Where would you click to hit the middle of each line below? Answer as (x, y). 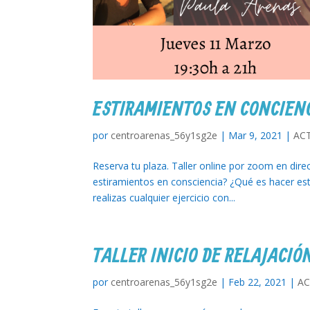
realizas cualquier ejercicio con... (164, 198)
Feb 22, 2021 (258, 282)
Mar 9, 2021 (256, 136)
